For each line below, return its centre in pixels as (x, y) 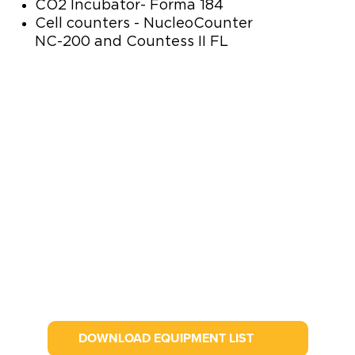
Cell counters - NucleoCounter (144, 23)
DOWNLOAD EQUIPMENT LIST (166, 338)
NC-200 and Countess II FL (132, 42)
